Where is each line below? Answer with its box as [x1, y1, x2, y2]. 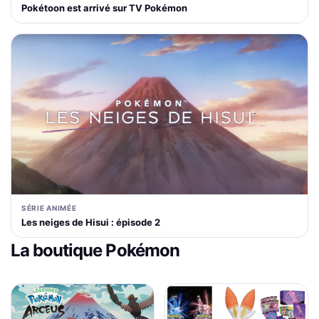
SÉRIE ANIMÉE [21, 203, 77, 212]
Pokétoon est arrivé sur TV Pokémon [21, 1, 187, 14]
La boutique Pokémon [11, 239, 179, 261]
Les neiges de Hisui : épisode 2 [21, 216, 160, 228]
